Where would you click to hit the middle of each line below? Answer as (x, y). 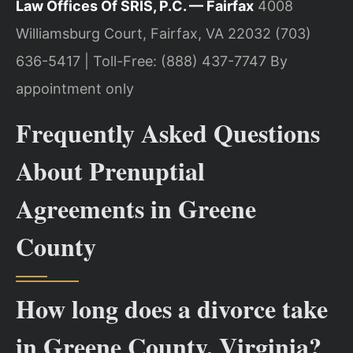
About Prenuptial (110, 170)
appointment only (75, 89)
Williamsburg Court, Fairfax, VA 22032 (143, 34)
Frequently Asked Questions (168, 132)
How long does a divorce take (172, 308)
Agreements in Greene (136, 208)
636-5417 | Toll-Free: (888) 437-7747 (141, 61)
